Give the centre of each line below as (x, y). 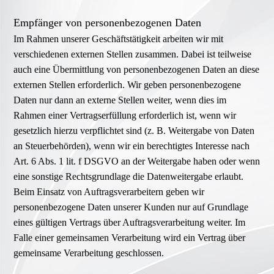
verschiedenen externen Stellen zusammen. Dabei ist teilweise (133, 54)
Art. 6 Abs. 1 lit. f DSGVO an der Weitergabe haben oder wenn (137, 161)
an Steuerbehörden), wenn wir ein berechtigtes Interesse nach (132, 146)
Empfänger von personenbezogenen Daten (108, 23)
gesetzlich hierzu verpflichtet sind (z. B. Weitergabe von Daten (134, 131)
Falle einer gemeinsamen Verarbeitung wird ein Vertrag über (130, 238)
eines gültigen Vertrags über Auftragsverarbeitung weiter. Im (130, 223)
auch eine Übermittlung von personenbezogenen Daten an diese (137, 70)
